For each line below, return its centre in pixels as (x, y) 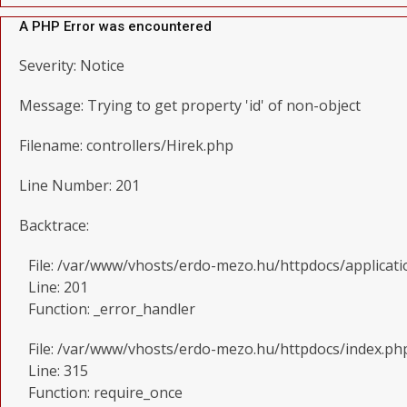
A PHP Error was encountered (115, 26)
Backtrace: (54, 225)
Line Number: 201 (79, 185)
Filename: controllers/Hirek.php (126, 145)
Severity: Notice (72, 65)
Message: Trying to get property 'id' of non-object (190, 105)
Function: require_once (105, 392)
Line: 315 (58, 371)
